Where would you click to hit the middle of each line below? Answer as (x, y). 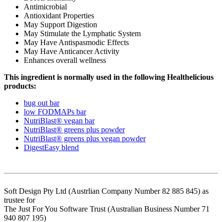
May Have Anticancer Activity (72, 51)
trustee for (20, 200)
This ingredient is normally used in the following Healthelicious (109, 77)
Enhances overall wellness (65, 60)
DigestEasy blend (51, 147)
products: (20, 86)
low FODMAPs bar (55, 111)
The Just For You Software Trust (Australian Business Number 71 (107, 209)
